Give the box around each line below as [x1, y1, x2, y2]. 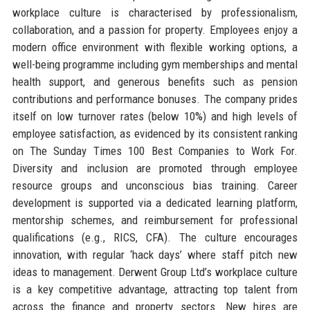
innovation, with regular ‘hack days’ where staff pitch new [12, 247, 298, 262]
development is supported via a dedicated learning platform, [12, 195, 298, 210]
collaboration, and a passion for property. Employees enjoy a [12, 22, 298, 37]
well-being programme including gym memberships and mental [12, 57, 298, 71]
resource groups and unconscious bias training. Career [12, 178, 298, 192]
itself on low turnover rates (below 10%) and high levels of [12, 109, 298, 123]
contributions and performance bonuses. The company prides [12, 91, 298, 106]
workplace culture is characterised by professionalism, [12, 5, 298, 19]
